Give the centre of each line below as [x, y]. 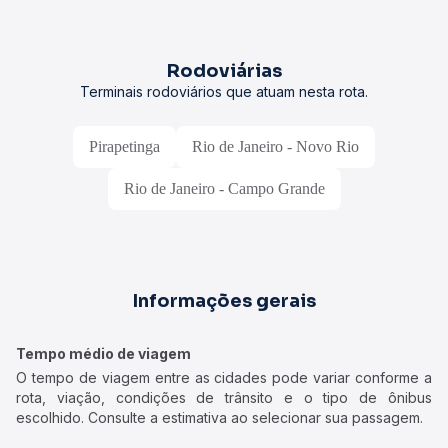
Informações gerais [224, 301]
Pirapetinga [124, 146]
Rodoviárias [224, 71]
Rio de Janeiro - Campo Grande [224, 188]
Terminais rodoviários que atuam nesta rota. [224, 91]
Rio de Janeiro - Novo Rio [275, 146]
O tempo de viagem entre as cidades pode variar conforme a [224, 377]
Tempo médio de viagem [103, 353]
